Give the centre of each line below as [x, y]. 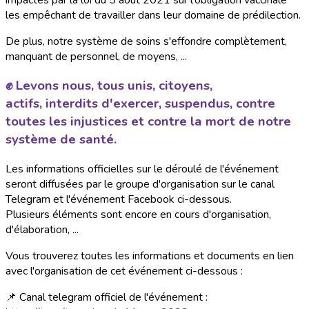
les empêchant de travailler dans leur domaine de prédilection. [153, 15]
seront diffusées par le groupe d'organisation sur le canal [140, 184]
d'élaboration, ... [42, 229]
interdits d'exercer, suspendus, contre [159, 104]
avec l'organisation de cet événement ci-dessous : [124, 271]
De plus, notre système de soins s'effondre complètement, [146, 41]
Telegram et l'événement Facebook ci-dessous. [119, 199]
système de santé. [61, 140]
